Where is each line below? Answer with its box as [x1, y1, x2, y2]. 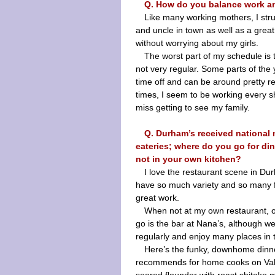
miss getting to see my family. [136, 103, 250, 112]
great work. [136, 193, 179, 203]
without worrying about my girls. [136, 38, 258, 48]
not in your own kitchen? [136, 154, 241, 164]
